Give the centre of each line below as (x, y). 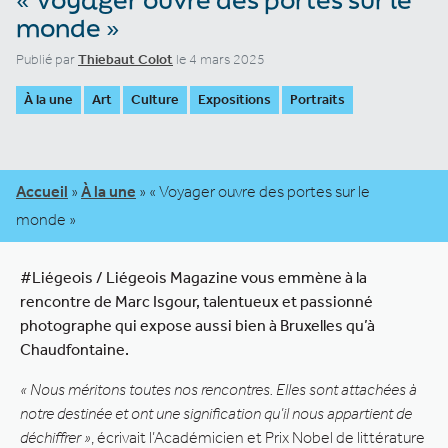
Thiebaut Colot (125, 59)
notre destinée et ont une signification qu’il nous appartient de (216, 413)
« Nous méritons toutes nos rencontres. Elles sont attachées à (218, 389)
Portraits (317, 99)
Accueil (42, 191)
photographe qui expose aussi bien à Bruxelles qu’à (197, 325)
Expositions (234, 99)
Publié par (47, 59)
